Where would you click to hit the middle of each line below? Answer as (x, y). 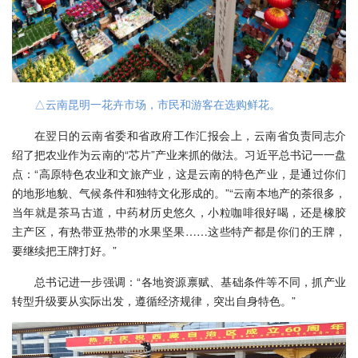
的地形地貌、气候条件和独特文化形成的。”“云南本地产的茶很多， (179, 192)
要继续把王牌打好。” (64, 250)
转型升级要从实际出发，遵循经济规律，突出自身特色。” (154, 300)
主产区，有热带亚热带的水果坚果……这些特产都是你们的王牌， (179, 231)
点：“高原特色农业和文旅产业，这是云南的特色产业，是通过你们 (179, 173)
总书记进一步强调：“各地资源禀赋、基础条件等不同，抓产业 (190, 281)
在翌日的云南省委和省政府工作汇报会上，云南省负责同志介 (190, 135)
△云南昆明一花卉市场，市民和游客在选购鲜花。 (157, 103)
